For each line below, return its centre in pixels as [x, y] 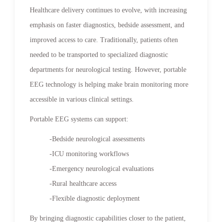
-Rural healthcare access [83, 183]
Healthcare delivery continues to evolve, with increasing [108, 10]
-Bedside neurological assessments [97, 139]
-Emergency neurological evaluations [102, 168]
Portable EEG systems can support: [79, 119]
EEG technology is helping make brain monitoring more [109, 84]
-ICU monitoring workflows [89, 154]
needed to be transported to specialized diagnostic [99, 55]
